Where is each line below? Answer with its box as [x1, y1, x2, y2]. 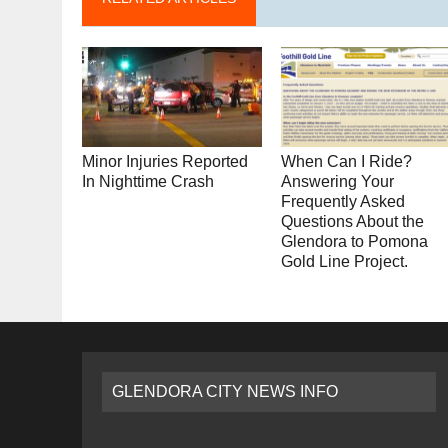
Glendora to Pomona [281, 233, 429, 251]
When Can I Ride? [281, 153, 413, 171]
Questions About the [281, 213, 425, 231]
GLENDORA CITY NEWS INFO [112, 383, 338, 401]
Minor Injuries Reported [82, 153, 248, 171]
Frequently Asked [281, 193, 406, 211]
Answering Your [281, 173, 395, 191]
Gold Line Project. [281, 253, 409, 271]
